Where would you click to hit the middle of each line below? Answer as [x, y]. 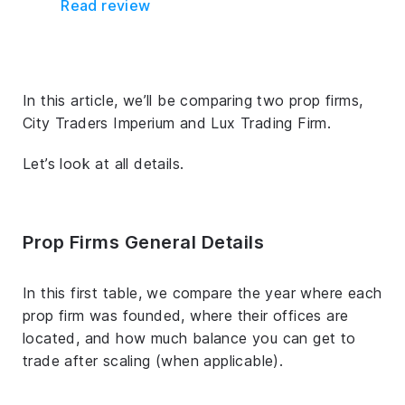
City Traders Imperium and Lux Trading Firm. [177, 122]
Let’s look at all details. [104, 163]
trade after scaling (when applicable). [153, 360]
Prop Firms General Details [143, 242]
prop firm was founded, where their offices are [186, 315]
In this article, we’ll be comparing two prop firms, [193, 100]
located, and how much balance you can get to [189, 338]
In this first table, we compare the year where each [202, 292]
